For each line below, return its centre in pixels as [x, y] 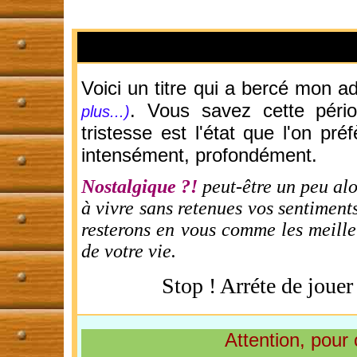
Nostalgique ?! [140, 186]
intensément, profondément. [199, 155]
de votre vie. [129, 251]
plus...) [106, 112]
